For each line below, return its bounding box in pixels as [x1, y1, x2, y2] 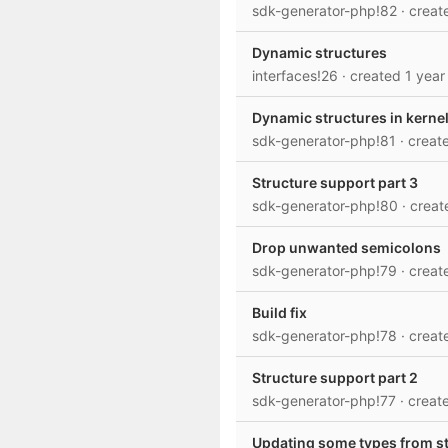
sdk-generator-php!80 [252, 197, 402, 214]
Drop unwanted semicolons [252, 239, 441, 256]
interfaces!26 [252, 67, 342, 84]
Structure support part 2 [252, 369, 418, 386]
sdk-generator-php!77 [252, 392, 400, 409]
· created [342, 67, 405, 84]
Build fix [252, 304, 307, 321]
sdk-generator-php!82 [252, 2, 401, 19]
